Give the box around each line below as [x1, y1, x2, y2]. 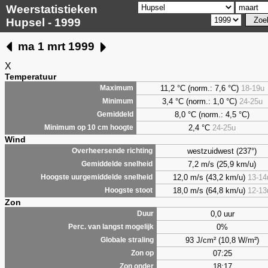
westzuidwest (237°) [187, 146, 257, 156]
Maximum [100, 84, 133, 92]
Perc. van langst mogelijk [68, 223, 154, 230]
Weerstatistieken [6, 3, 98, 16]
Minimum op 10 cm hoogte [44, 123, 133, 131]
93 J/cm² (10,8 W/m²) [185, 235, 259, 245]
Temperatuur [5, 71, 56, 81]
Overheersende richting [72, 147, 153, 154]
